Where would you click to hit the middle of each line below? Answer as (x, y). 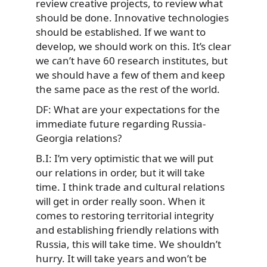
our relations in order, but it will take (120, 172)
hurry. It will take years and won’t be (121, 258)
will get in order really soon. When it (120, 201)
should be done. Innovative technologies (132, 18)
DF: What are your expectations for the (128, 109)
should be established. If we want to (121, 32)
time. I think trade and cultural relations (130, 187)
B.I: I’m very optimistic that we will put (125, 158)
